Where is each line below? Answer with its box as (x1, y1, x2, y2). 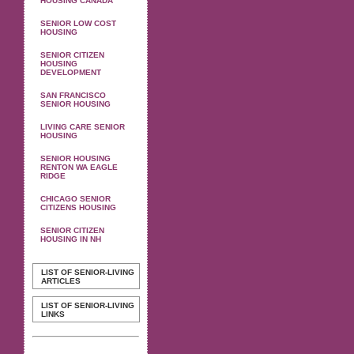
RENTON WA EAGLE (40, 163, 118, 171)
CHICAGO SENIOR (40, 194, 111, 203)
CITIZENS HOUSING (40, 203, 116, 212)
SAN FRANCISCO (40, 91, 106, 100)
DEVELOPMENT (40, 68, 101, 77)
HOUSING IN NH (40, 235, 101, 243)
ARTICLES (41, 277, 81, 285)
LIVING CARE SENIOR (40, 122, 125, 131)
